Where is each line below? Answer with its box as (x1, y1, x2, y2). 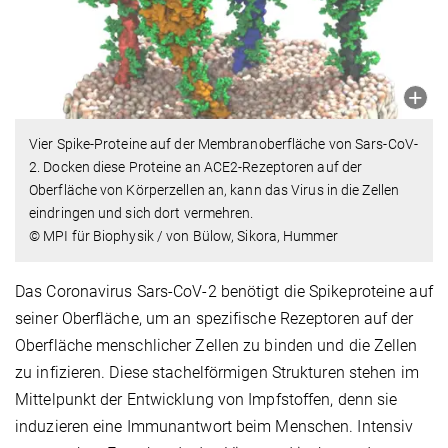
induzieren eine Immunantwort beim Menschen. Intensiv (15, 417, 414, 437)
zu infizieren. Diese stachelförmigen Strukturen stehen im (15, 363, 419, 383)
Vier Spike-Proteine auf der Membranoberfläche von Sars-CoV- (29, 136, 418, 153)
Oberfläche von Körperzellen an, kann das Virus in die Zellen (29, 182, 400, 199)
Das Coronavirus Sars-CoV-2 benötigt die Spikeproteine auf (15, 282, 433, 302)
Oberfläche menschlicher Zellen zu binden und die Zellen (15, 336, 418, 356)
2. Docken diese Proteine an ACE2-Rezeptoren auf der (29, 159, 363, 176)
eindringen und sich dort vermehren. (29, 205, 254, 222)
